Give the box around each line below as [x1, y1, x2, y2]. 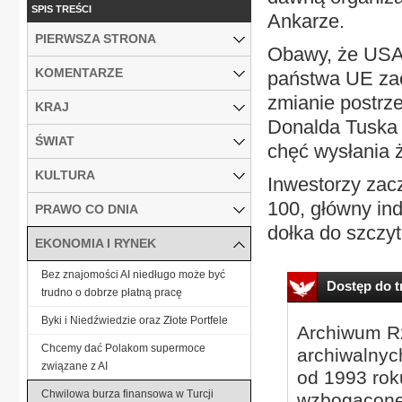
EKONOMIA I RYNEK [35, 235, 156, 250]
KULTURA [35, 167, 95, 182]
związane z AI [41, 359, 108, 372]
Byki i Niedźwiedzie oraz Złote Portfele [41, 313, 228, 327]
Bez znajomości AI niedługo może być [41, 267, 225, 281]
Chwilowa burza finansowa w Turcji [41, 387, 214, 400]
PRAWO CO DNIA [35, 201, 138, 216]
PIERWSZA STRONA [35, 31, 156, 46]
